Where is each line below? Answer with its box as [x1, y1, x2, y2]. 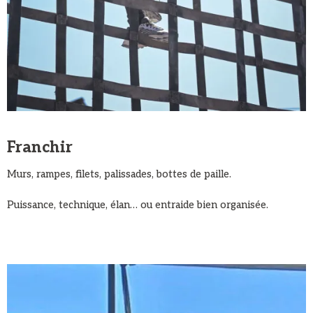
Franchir [7, 138, 73, 157]
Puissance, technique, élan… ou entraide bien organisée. [7, 199, 268, 212]
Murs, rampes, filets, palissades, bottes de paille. [7, 168, 231, 181]
